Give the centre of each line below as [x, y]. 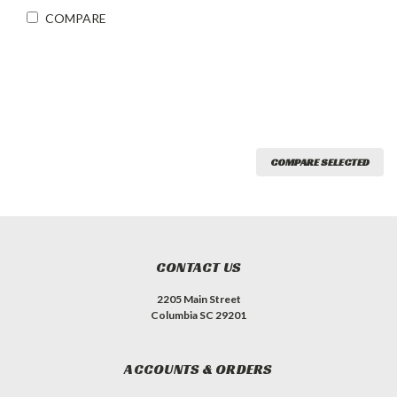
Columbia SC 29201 [198, 315]
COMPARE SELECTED [320, 162]
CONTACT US [198, 268]
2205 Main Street [198, 300]
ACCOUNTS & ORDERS [198, 370]
